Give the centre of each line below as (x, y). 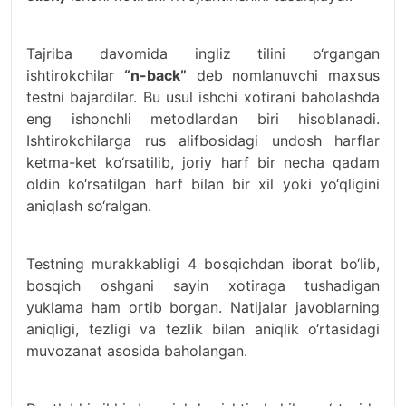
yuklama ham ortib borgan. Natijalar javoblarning (203, 308)
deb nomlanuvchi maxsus (283, 76)
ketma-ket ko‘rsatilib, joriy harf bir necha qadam (203, 163)
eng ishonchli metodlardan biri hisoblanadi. (203, 119)
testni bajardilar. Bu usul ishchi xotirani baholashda (203, 97)
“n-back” (155, 76)
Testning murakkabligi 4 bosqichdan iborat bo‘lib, (203, 264)
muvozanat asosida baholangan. (137, 351)
